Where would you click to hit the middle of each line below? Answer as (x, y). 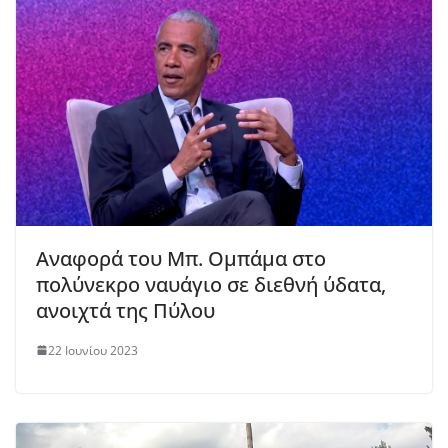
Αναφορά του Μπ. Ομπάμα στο (181, 258)
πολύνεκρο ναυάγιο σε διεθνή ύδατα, (211, 284)
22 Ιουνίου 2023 (93, 350)
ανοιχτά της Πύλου (125, 310)
